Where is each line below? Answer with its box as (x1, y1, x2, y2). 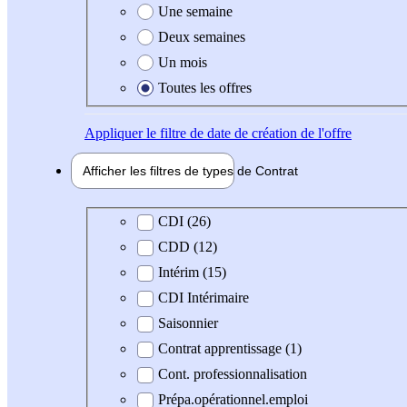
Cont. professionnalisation (158, 366, 307, 382)
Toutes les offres (158, 79, 252, 95)
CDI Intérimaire (158, 290, 249, 306)
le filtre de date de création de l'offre (143, 124, 352, 141)
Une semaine (158, 3, 233, 19)
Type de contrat (98, 213, 187, 229)
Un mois (158, 54, 207, 70)
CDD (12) (158, 239, 217, 255)
